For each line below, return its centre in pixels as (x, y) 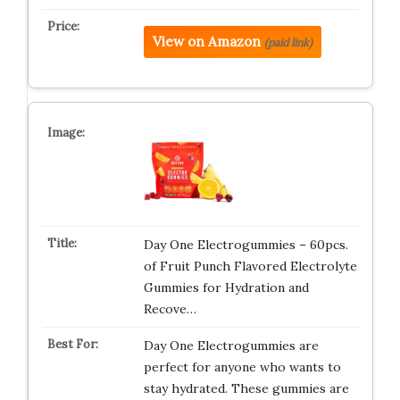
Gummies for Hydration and (226, 287)
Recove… (170, 309)
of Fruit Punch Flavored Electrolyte (250, 266)
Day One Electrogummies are (231, 346)
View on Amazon (206, 42)
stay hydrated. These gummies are (246, 388)
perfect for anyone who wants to (242, 367)
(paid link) (288, 42)
